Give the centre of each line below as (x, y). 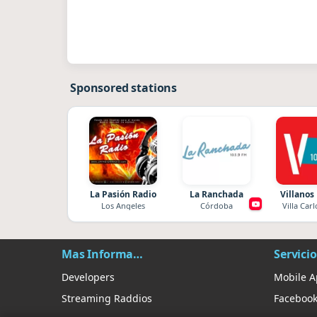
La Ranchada (217, 195)
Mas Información (138, 254)
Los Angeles (123, 206)
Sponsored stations (124, 88)
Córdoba (217, 206)
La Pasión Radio (123, 195)
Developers (88, 277)
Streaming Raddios (107, 298)
